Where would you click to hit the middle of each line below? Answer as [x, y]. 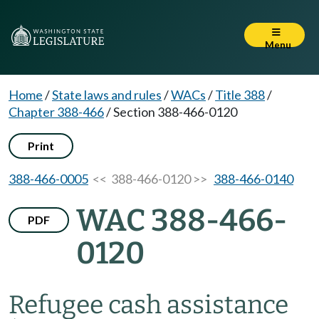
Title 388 [240, 95]
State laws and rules [107, 95]
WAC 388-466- [182, 220]
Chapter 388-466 [56, 112]
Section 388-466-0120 [175, 112]
